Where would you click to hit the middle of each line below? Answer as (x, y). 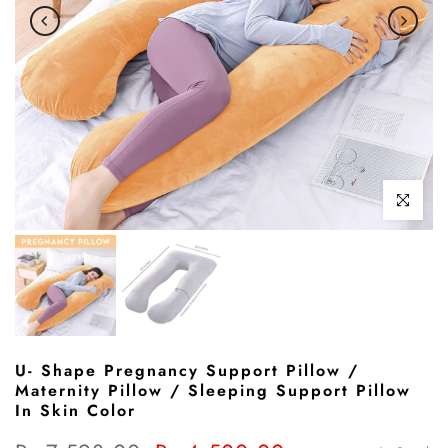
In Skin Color (75, 410)
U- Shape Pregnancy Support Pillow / (187, 370)
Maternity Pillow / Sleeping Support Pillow (213, 390)
